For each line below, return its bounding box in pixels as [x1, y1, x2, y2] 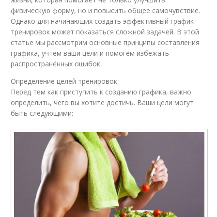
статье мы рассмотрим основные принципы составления [11, 38, 200, 47]
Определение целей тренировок [11, 77, 118, 86]
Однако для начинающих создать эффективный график [11, 16, 194, 26]
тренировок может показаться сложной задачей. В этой [11, 27, 200, 36]
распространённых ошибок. [11, 59, 102, 68]
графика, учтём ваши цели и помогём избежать [11, 48, 170, 58]
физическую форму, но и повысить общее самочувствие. [11, 6, 201, 15]
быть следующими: [11, 108, 74, 118]
